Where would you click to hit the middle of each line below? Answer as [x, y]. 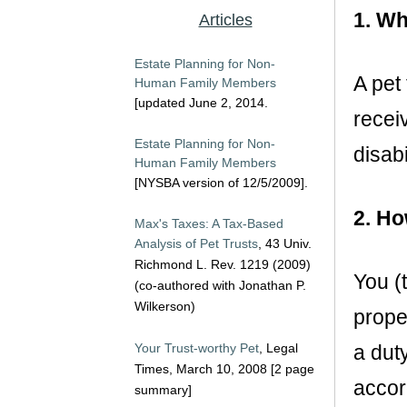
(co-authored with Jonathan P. [220, 285]
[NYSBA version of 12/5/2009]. [221, 183]
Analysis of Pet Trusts [196, 243]
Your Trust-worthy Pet [197, 348]
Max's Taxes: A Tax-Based [209, 223]
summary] [163, 390]
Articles [225, 20]
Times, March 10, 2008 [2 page [224, 369]
